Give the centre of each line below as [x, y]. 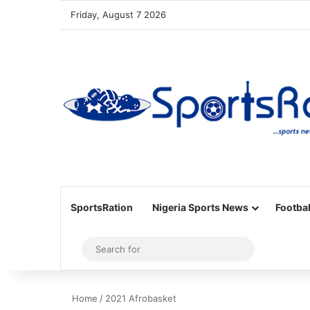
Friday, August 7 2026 [118, 15]
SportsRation [102, 207]
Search [264, 249]
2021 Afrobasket [141, 298]
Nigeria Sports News [200, 207]
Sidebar [97, 249]
